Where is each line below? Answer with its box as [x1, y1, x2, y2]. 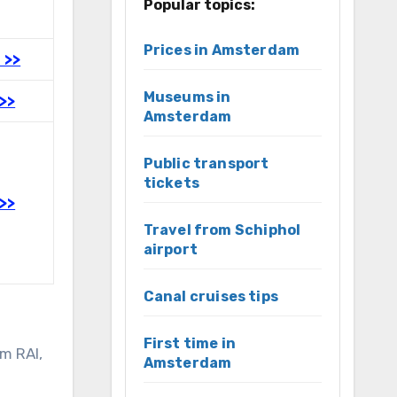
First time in [143, 334, 237, 352]
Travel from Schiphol [143, 221, 301, 238]
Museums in [143, 88, 231, 105]
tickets [143, 174, 199, 191]
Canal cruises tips [143, 287, 279, 305]
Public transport [143, 154, 269, 172]
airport [143, 240, 198, 258]
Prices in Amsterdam [143, 41, 300, 58]
